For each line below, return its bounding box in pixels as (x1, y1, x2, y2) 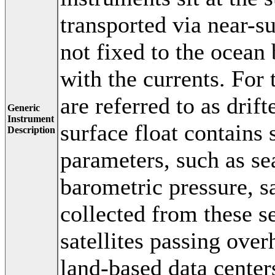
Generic (7, 102, 40, 113)
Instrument (7, 113, 54, 124)
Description (7, 124, 55, 135)
